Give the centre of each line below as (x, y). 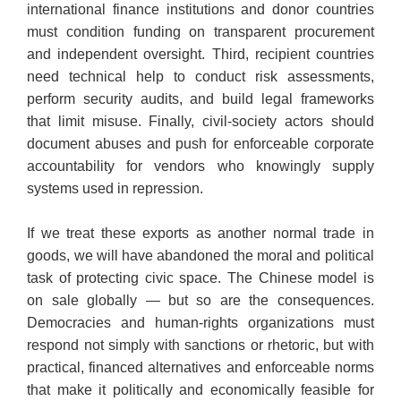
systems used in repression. (115, 189)
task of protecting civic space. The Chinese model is (200, 278)
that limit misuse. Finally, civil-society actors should (200, 122)
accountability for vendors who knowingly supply (200, 166)
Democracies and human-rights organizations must (200, 323)
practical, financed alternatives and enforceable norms (200, 368)
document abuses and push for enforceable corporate (200, 144)
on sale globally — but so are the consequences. (200, 301)
